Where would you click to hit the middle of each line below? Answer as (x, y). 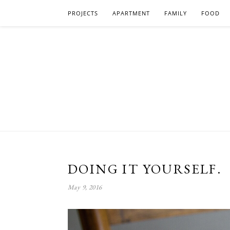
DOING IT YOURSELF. (145, 169)
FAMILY (176, 13)
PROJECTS (83, 13)
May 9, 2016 (85, 187)
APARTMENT (131, 13)
